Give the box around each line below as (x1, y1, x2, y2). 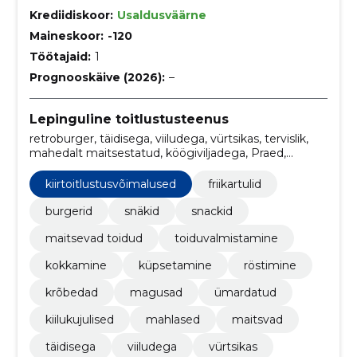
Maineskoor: (29, 29, 104, 44)
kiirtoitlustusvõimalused (45, 176, 176, 191)
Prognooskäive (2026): (29, 70, 165, 85)
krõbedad (45, 284, 98, 300)
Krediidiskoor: (29, 8, 113, 23)
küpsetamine (138, 257, 212, 273)
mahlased (145, 312, 200, 327)
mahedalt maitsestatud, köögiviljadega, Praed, (29, 145, 286, 160)
